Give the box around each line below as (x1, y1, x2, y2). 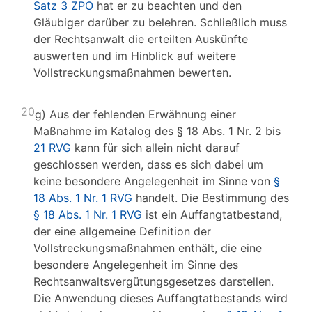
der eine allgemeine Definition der (33, 224, 211, 238)
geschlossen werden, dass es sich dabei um (33, 157, 263, 171)
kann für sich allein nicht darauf (71, 141, 240, 155)
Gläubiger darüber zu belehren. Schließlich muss (33, 15, 287, 29)
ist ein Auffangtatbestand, (142, 208, 282, 221)
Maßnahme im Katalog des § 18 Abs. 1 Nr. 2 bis (33, 124, 281, 138)
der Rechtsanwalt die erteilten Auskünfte (33, 32, 248, 46)
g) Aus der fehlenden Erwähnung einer (35, 107, 236, 121)
